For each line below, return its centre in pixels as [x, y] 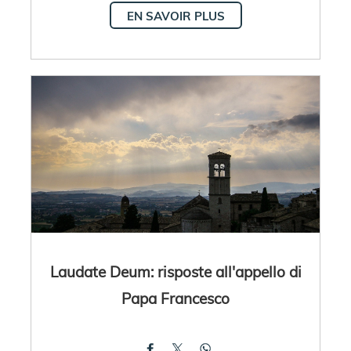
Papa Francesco [175, 298]
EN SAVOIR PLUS [175, 16]
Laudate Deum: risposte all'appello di [175, 271]
